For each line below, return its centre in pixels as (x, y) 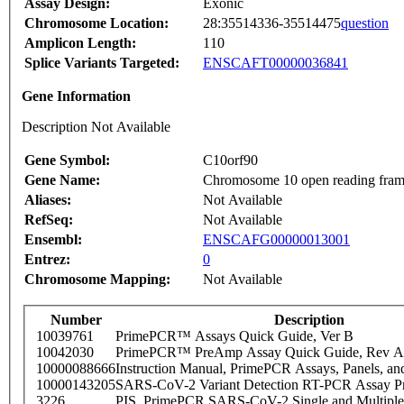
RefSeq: (49, 220)
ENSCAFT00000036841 (275, 63)
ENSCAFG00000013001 (276, 240)
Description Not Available (96, 127)
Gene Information (76, 96)
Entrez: (47, 260)
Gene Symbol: (67, 161)
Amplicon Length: (80, 43)
